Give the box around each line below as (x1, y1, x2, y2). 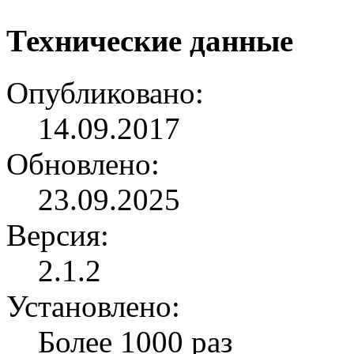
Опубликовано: (6, 75, 204, 110)
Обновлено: (6, 146, 160, 181)
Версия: (6, 217, 109, 252)
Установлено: (6, 288, 180, 323)
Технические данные (6, 23, 293, 58)
